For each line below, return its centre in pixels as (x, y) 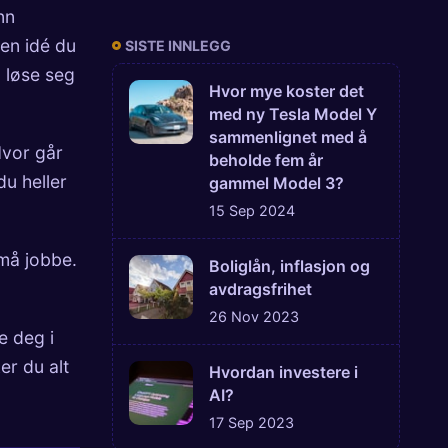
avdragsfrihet (260, 289)
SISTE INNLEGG (178, 45)
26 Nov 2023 (254, 317)
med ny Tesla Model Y (293, 114)
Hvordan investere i (283, 372)
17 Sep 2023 (251, 423)
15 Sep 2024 (252, 211)
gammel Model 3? (276, 183)
